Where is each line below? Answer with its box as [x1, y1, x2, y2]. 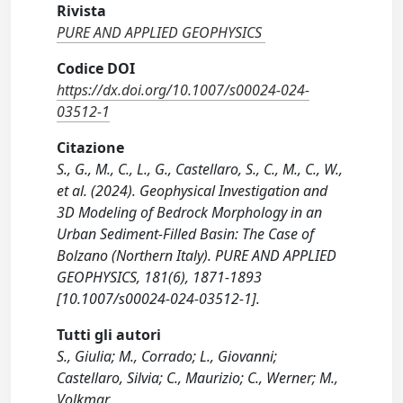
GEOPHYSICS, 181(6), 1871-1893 [57, 267, 263, 288]
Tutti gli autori [57, 325, 162, 345]
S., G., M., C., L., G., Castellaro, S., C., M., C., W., [57, 159, 344, 180]
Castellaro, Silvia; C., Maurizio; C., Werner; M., [57, 368, 339, 389]
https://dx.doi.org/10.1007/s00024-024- [57, 80, 310, 101]
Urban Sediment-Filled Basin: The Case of [57, 224, 315, 245]
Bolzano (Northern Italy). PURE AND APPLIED [57, 246, 337, 266]
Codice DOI [57, 58, 136, 79]
